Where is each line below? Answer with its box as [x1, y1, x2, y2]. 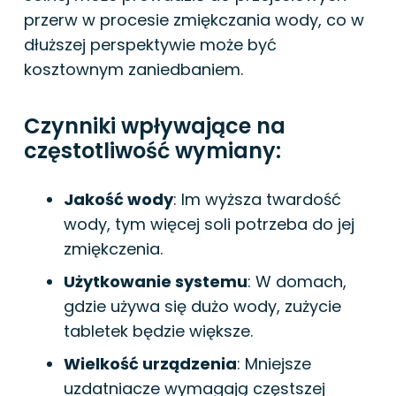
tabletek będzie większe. [64, 319, 253, 342]
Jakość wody [64, 187, 173, 210]
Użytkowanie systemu [64, 270, 247, 293]
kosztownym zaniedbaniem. [24, 57, 243, 80]
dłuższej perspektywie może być [24, 33, 277, 56]
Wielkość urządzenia [64, 352, 237, 375]
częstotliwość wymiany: [24, 135, 281, 165]
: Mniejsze [237, 352, 311, 375]
